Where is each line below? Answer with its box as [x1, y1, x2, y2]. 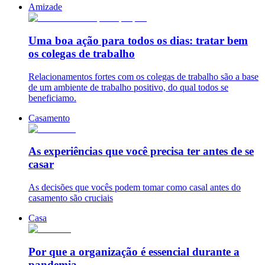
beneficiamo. [28, 92, 76, 103]
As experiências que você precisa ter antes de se [28, 145, 254, 158]
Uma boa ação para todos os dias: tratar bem [28, 34, 248, 47]
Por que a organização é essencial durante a [28, 245, 240, 258]
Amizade [28, 2, 62, 12]
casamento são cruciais [28, 193, 113, 203]
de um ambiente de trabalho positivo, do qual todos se [28, 82, 228, 92]
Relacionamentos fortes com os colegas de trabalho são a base [28, 71, 258, 82]
